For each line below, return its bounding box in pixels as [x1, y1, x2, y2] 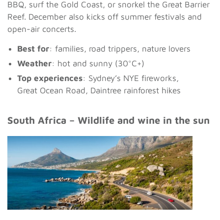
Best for [17, 43, 49, 54]
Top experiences [17, 73, 82, 83]
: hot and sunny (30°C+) [52, 58, 144, 68]
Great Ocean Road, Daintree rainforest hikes [17, 85, 181, 95]
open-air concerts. [7, 24, 76, 34]
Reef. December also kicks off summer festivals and [7, 11, 202, 22]
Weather [17, 58, 52, 68]
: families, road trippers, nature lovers [49, 43, 191, 54]
